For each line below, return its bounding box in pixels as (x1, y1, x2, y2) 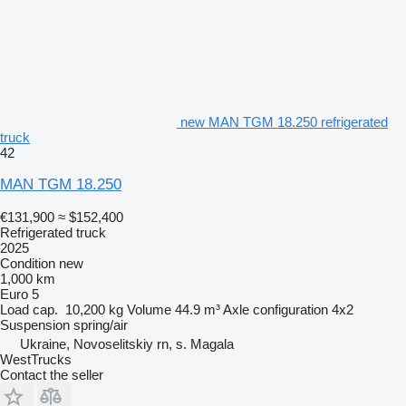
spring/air (73, 317, 128, 333)
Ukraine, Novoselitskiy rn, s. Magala (20, 336, 234, 352)
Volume (127, 302, 171, 317)
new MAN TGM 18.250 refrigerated (180, 114, 388, 130)
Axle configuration (223, 302, 328, 317)
